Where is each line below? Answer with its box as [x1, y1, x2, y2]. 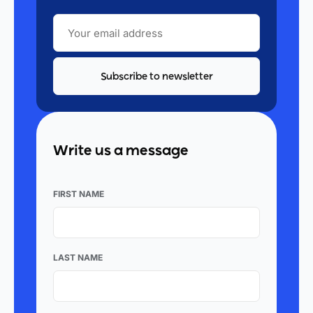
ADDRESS [52, 34, 93, 45]
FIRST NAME [53, 189, 104, 200]
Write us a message [53, 144, 189, 159]
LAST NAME [53, 252, 103, 263]
